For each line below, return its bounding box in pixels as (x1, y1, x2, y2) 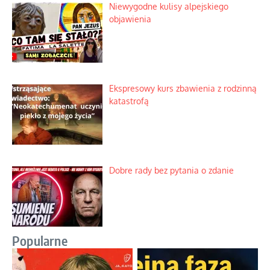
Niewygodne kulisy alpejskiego (108, 1, 228, 12)
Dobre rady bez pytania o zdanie (108, 165, 234, 175)
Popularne (12, 232, 67, 250)
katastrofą (108, 95, 149, 106)
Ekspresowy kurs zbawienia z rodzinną (108, 83, 257, 93)
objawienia (108, 14, 151, 25)
